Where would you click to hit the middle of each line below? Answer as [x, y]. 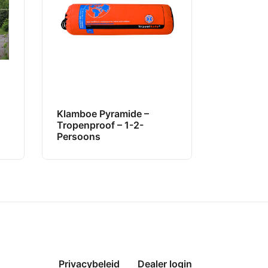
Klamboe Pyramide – [103, 114]
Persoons [79, 137]
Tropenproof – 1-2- [100, 125]
